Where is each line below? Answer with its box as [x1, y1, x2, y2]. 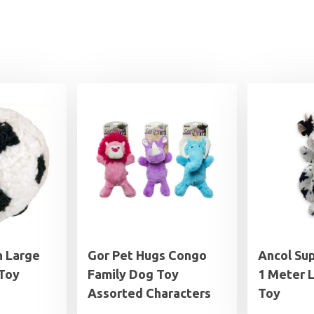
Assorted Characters [88, 286, 211, 301]
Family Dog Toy [88, 267, 179, 282]
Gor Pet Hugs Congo [88, 248, 207, 263]
